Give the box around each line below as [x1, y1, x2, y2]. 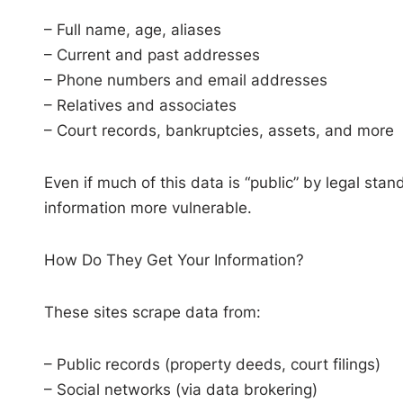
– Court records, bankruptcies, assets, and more [43, 121, 394, 139]
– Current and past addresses [43, 45, 260, 64]
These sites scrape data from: [43, 302, 261, 321]
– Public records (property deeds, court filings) [43, 354, 381, 373]
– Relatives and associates [43, 95, 237, 114]
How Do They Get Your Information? [43, 250, 304, 269]
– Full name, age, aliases [43, 20, 221, 39]
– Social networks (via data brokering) [43, 380, 318, 399]
